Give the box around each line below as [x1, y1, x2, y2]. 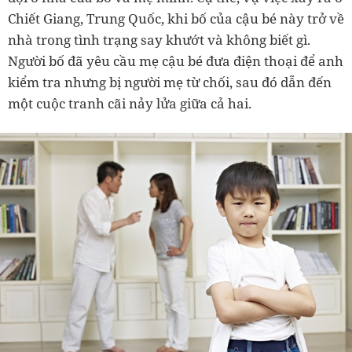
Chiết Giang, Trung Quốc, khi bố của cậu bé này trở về [8, 9, 344, 27]
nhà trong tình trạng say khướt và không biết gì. [8, 31, 310, 49]
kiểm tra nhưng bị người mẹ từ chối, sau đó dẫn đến [8, 73, 332, 91]
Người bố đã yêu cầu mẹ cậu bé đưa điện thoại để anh [8, 52, 343, 70]
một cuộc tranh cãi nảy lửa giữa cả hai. [8, 94, 251, 112]
